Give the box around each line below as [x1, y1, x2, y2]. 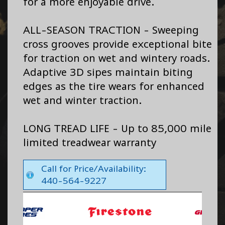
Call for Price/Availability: [41, 164, 146, 174]
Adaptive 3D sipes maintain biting [23, 66, 193, 78]
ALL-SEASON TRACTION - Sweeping [23, 24, 199, 36]
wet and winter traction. [23, 94, 142, 106]
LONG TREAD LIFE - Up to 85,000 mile [23, 123, 211, 135]
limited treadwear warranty [23, 137, 156, 149]
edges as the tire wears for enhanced [23, 80, 204, 92]
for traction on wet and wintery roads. [23, 52, 210, 64]
